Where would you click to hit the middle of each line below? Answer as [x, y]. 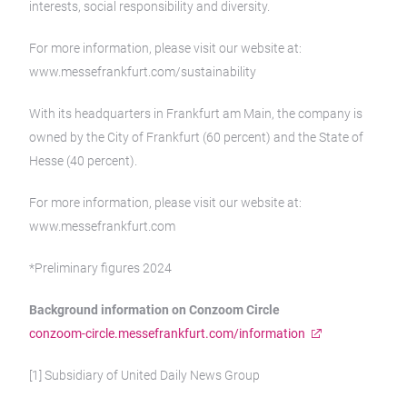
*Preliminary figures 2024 [100, 268]
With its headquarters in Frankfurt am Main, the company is [196, 114]
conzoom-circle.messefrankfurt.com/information [167, 333]
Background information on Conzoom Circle [154, 310]
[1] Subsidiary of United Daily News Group [144, 375]
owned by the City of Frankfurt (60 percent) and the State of [196, 137]
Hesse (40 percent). [83, 161]
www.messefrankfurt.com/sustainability [143, 72]
